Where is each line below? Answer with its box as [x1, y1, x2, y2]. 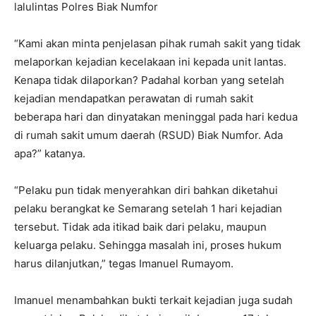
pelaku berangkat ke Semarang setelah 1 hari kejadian [14, 202, 282, 216]
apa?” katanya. [14, 147, 85, 161]
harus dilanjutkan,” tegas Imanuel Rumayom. [14, 257, 233, 271]
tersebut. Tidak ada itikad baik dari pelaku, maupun [14, 220, 267, 234]
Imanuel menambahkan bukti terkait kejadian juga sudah [14, 293, 293, 308]
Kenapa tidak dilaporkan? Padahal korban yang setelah [14, 73, 284, 87]
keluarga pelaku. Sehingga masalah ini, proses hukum [14, 238, 281, 253]
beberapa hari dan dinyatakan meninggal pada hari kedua [14, 110, 298, 124]
